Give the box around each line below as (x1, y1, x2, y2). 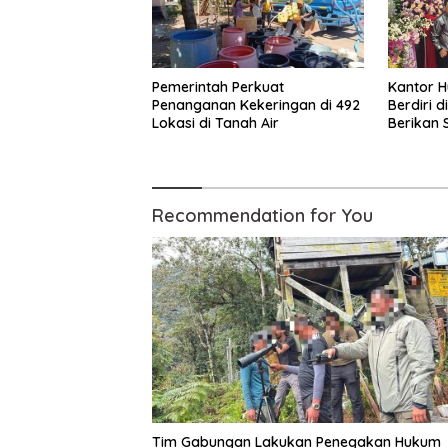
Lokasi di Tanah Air (152, 114, 279, 133)
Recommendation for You (152, 204, 373, 228)
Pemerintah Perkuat (152, 78, 284, 97)
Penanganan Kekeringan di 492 (152, 96, 360, 115)
